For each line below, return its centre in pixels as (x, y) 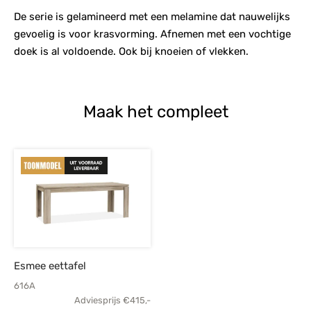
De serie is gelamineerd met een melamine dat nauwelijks (152, 17)
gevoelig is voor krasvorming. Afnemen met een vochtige (152, 34)
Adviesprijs (97, 301)
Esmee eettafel (50, 266)
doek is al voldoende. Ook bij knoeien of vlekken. (131, 52)
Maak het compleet (155, 112)
